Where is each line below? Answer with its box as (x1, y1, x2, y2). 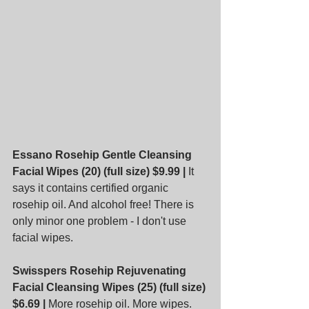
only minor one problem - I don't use (12, 215, 189, 227)
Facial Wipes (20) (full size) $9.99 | (12, 165, 186, 177)
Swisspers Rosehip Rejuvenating (12, 264, 189, 277)
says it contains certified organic (12, 181, 171, 194)
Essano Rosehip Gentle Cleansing (12, 148, 195, 161)
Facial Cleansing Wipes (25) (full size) (12, 281, 208, 293)
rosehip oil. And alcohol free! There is (12, 198, 197, 210)
